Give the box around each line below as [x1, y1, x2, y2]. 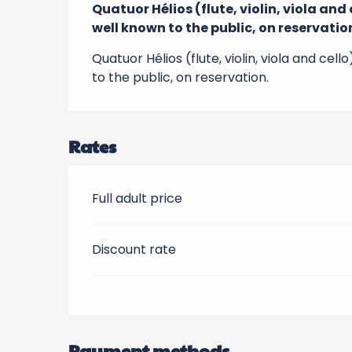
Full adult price [92, 189, 183, 207]
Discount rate [92, 240, 177, 258]
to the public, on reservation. [92, 68, 269, 86]
